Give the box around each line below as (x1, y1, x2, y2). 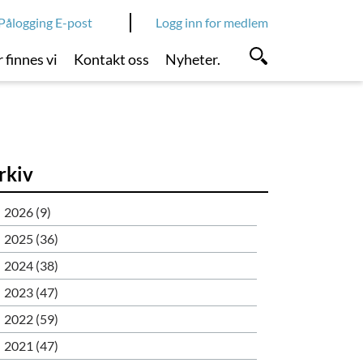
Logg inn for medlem (156, 15, 268, 30)
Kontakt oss (74, 50, 150, 68)
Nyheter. (164, 50, 220, 68)
